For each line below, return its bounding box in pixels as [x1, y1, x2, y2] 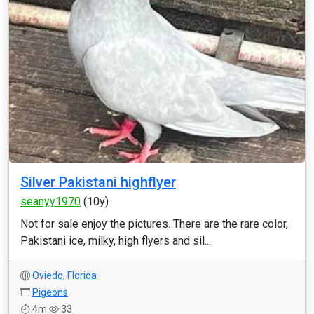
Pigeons [32, 287, 68, 298]
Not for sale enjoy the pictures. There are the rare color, [20, 217, 288, 231]
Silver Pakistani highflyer [20, 174, 176, 191]
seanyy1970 [20, 195, 81, 208]
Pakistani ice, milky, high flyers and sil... [20, 234, 211, 247]
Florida [67, 270, 97, 281]
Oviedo [32, 270, 63, 281]
